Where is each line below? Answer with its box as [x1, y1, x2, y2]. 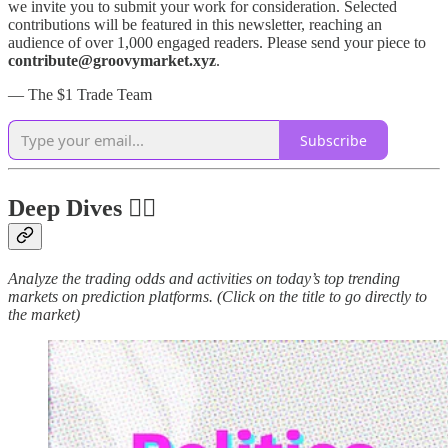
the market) [8, 305, 80, 323]
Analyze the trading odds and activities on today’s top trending [8, 269, 400, 287]
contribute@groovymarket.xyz [8, 52, 216, 70]
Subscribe [300, 130, 367, 150]
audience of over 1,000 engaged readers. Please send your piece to [8, 34, 426, 52]
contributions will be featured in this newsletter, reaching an [8, 16, 382, 34]
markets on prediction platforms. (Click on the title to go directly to [8, 287, 427, 305]
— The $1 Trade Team [8, 86, 152, 104]
